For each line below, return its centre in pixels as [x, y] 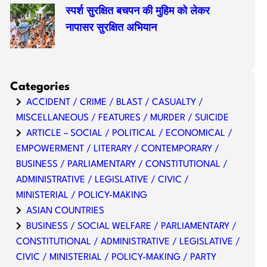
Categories [40, 87]
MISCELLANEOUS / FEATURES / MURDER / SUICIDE [123, 118]
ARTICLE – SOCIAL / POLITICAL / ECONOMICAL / [130, 133]
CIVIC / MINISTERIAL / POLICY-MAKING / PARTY [117, 257]
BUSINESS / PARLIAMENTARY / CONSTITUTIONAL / [122, 164]
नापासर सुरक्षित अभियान [111, 28]
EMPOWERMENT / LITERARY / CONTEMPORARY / [118, 149]
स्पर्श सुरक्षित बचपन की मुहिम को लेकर [138, 12]
